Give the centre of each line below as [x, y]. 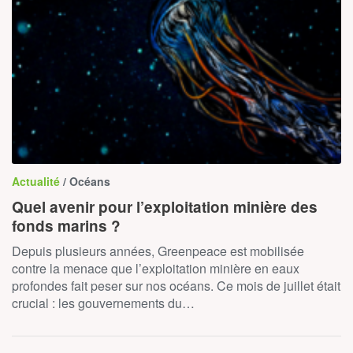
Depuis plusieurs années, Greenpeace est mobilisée [158, 251]
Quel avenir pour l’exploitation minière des [165, 206]
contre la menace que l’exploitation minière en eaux [156, 268]
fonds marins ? [66, 225]
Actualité [37, 181]
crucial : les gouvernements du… [103, 303]
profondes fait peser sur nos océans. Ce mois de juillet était [176, 285]
